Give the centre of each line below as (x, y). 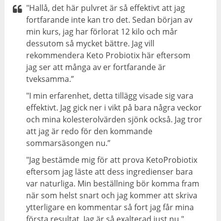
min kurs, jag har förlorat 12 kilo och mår (102, 32)
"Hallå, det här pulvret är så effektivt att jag (106, 8)
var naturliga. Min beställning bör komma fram (113, 184)
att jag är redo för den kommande (90, 131)
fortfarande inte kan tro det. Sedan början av (110, 20)
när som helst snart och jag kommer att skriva (112, 196)
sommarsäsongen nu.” (69, 143)
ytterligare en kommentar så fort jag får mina (110, 207)
